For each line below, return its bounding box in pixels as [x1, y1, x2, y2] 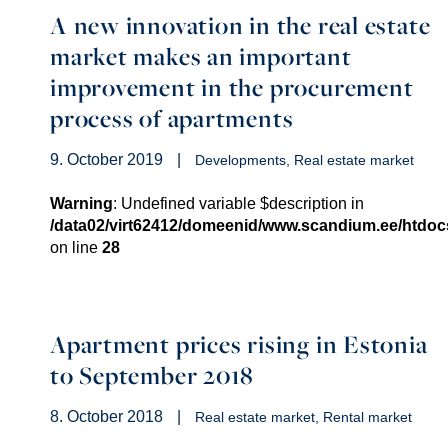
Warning [50, 195, 113, 212]
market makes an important [50, 40, 352, 72]
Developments [195, 152, 286, 168]
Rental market [323, 409, 412, 425]
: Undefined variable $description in [113, 195, 364, 212]
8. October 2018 [50, 408, 163, 425]
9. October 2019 [50, 151, 163, 168]
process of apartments [50, 102, 294, 134]
